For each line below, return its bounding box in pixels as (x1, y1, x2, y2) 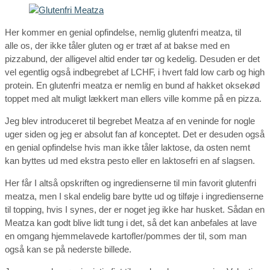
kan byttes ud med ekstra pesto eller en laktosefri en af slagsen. (5, 155, 255, 166)
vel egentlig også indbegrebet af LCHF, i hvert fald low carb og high (5, 66, 265, 77)
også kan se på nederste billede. (5, 243, 131, 254)
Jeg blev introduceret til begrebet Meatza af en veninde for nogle (5, 115, 255, 126)
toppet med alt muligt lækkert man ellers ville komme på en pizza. (5, 93, 262, 104)
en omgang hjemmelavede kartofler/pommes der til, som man (5, 230, 246, 241)
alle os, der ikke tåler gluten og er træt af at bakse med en (5, 40, 230, 51)
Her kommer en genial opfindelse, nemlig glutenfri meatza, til (5, 27, 241, 37)
